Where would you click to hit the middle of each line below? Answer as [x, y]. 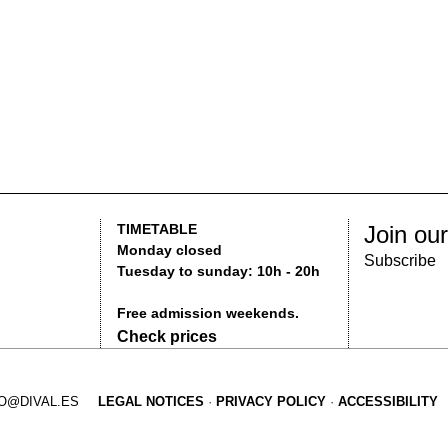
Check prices [43, 179]
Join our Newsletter [282, 98]
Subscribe [230, 118]
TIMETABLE [35, 94]
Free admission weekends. [78, 161]
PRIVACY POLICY [127, 232]
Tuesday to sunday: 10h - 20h [84, 127]
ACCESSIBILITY [220, 232]
